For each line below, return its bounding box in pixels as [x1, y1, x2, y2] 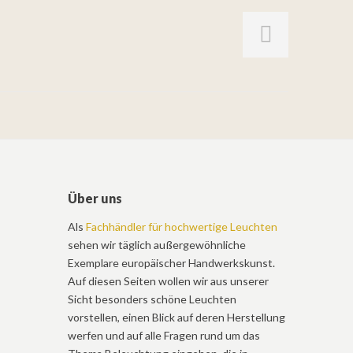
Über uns [68, 191, 122, 206]
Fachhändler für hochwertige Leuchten [86, 220, 277, 233]
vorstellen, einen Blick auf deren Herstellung [68, 310, 285, 324]
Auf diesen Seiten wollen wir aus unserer [68, 274, 269, 288]
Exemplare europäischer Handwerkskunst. [68, 256, 275, 269]
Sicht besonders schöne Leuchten [68, 292, 236, 306]
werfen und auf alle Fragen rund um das [68, 329, 260, 342]
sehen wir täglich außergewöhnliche [68, 238, 246, 251]
